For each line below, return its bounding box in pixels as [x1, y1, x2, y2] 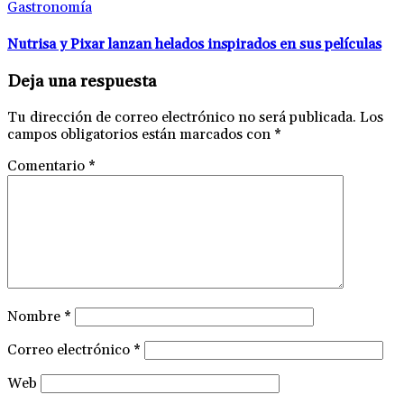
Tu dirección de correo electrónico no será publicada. [7, 107, 356, 126]
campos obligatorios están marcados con [7, 124, 274, 143]
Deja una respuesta [7, 70, 156, 92]
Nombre [7, 307, 64, 326]
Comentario [7, 156, 88, 175]
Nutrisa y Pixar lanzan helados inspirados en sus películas [7, 34, 381, 53]
